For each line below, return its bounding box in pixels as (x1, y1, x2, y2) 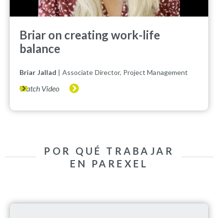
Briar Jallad (19, 68, 57, 76)
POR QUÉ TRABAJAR (44, 145, 174, 157)
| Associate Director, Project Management (56, 68, 188, 76)
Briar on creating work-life (19, 27, 160, 42)
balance (19, 41, 60, 55)
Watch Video (19, 83, 59, 93)
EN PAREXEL (70, 157, 148, 169)
